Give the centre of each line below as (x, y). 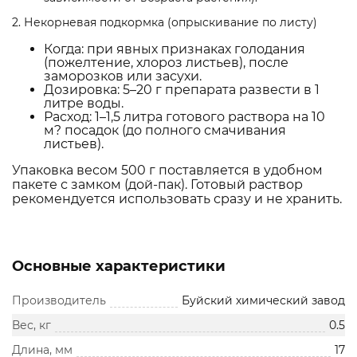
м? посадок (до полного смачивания (165, 131)
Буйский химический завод (263, 301)
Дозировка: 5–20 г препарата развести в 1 (182, 90)
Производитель (59, 301)
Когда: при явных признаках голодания (175, 49)
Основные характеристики (119, 267)
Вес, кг (31, 326)
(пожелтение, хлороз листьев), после (166, 63)
